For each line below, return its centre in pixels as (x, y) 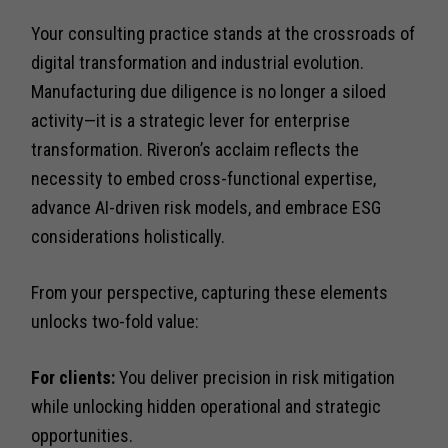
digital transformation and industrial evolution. (198, 62)
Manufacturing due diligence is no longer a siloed (209, 91)
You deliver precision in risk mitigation (255, 377)
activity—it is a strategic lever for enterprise (191, 120)
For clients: (73, 377)
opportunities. (82, 435)
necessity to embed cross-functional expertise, (204, 178)
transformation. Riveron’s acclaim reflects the (195, 149)
